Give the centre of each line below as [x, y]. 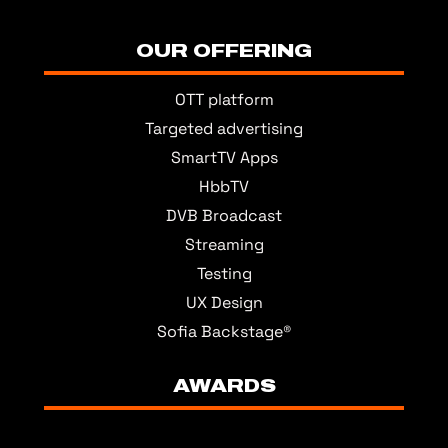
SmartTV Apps [224, 158]
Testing [224, 274]
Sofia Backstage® [224, 332]
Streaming [224, 245]
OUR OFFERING [224, 51]
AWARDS [224, 386]
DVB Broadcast [224, 216]
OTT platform [224, 100]
